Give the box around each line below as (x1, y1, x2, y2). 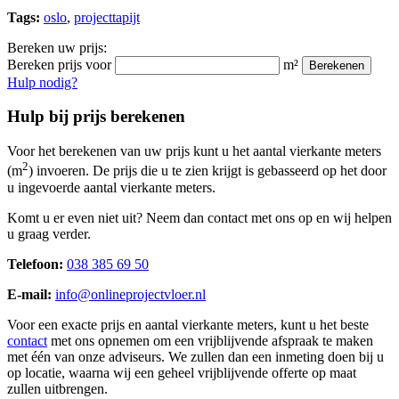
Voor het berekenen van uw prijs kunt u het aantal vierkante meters (7, 143, 381, 159)
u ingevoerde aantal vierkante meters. (7, 179, 216, 195)
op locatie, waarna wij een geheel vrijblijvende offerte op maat (7, 364, 356, 380)
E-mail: (7, 286, 55, 302)
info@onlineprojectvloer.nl (55, 286, 206, 302)
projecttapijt (74, 9, 140, 25)
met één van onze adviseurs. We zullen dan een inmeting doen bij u (7, 348, 384, 364)
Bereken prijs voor (7, 56, 111, 72)
